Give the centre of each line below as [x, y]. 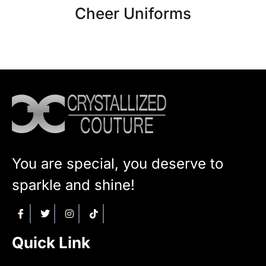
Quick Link [51, 243]
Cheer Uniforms [133, 13]
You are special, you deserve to [118, 163]
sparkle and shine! [73, 185]
